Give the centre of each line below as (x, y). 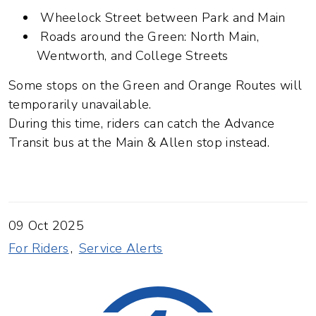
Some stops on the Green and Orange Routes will (156, 85)
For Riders (39, 248)
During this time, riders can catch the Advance (142, 123)
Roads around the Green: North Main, (148, 37)
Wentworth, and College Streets (133, 56)
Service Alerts (121, 248)
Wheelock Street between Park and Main (161, 18)
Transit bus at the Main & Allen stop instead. (139, 142)
